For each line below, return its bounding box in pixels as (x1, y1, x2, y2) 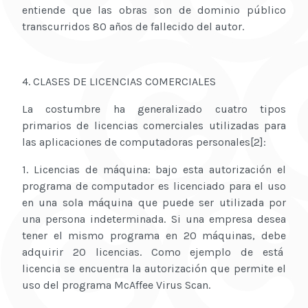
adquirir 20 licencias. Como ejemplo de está (22, 245, 286, 259)
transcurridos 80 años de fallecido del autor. (22, 20, 244, 34)
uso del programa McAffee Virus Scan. (22, 278, 210, 292)
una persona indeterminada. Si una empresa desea (22, 212, 286, 226)
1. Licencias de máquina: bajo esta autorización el (22, 163, 286, 177)
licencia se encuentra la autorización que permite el (22, 262, 286, 276)
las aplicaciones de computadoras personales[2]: (22, 135, 266, 149)
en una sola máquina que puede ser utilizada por (22, 196, 286, 210)
